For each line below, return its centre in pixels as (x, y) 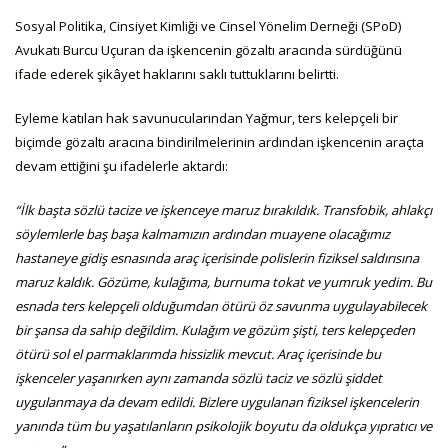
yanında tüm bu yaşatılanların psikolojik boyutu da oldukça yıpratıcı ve (223, 425)
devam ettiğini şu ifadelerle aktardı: (121, 165)
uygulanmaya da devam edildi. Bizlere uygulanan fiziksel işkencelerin (217, 401)
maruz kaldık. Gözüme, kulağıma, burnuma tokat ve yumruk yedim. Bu (223, 281)
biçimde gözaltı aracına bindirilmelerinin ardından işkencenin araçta (219, 141)
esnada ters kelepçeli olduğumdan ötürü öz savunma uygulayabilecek (221, 305)
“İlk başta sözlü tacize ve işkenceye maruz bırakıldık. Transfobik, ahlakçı (223, 209)
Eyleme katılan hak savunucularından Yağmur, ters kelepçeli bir (206, 117)
